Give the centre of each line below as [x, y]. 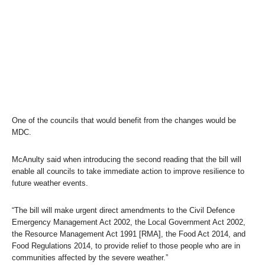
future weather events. [50, 183]
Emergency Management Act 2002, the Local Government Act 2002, [129, 222]
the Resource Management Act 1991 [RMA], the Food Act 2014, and [129, 234]
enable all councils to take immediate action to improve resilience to [128, 171]
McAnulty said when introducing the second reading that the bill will [127, 159]
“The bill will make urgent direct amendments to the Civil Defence [123, 210]
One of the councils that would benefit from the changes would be [124, 120]
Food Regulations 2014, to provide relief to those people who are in [126, 245]
